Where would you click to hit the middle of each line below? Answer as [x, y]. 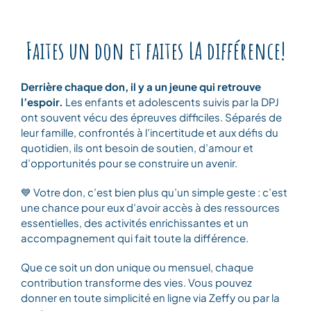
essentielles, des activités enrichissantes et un [135, 223]
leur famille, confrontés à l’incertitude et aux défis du [150, 133]
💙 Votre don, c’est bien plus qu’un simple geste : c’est [154, 192]
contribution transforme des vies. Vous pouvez [137, 283]
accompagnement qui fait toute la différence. [135, 238]
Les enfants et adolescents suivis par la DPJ [171, 102]
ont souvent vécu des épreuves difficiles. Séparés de [152, 117]
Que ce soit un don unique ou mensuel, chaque [137, 267]
